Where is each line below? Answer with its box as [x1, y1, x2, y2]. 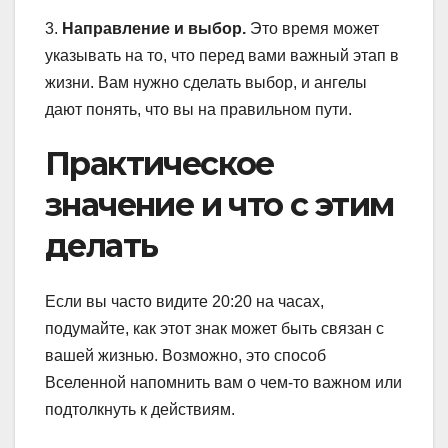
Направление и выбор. [62, 19, 246, 37]
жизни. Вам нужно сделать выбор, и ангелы [45, 73, 367, 91]
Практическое [45, 143, 274, 183]
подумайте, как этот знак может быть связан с [45, 320, 384, 338]
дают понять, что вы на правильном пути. [45, 100, 352, 118]
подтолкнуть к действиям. [45, 401, 235, 419]
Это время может [246, 19, 379, 37]
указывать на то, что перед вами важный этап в [45, 46, 399, 64]
